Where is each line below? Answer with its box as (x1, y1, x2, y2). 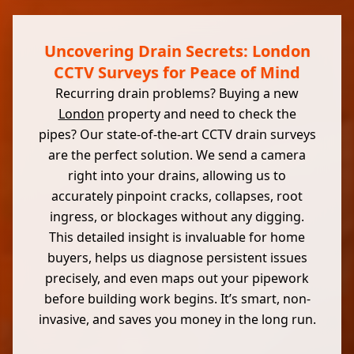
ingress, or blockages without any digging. (50, 208, 304, 225)
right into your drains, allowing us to (68, 167, 286, 184)
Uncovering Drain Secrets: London (43, 40, 311, 62)
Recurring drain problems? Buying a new (55, 85, 299, 102)
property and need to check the (104, 105, 296, 122)
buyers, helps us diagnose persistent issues (47, 249, 307, 266)
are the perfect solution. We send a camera (48, 146, 306, 164)
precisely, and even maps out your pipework (45, 269, 309, 287)
